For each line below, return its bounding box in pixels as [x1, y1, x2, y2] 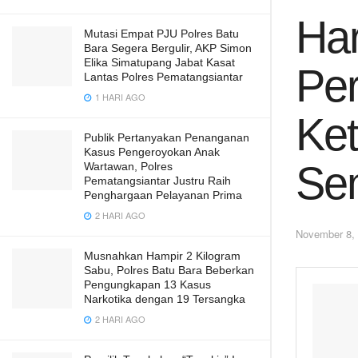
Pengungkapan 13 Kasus [84, 278, 211, 291]
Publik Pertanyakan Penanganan [84, 131, 249, 144]
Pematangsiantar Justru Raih [84, 174, 231, 187]
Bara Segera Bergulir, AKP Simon [84, 42, 252, 54]
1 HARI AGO [93, 90, 145, 103]
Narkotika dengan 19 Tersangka [84, 292, 245, 305]
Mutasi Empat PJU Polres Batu [84, 27, 239, 40]
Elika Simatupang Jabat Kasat [84, 56, 235, 69]
